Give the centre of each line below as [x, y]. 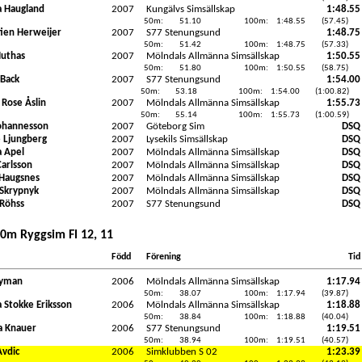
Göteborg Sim [175, 126]
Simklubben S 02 [181, 351]
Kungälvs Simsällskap [190, 9]
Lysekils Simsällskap [187, 139]
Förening [163, 257]
